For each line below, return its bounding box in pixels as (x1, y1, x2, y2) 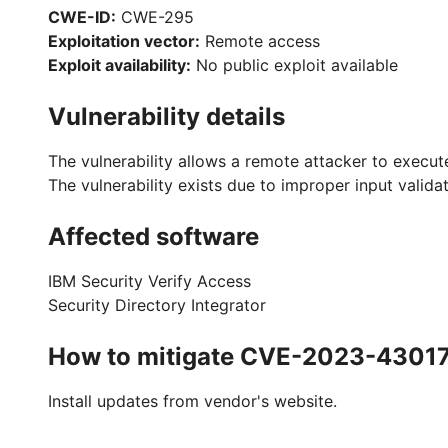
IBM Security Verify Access (48, 271, 251, 291)
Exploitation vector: (48, 31, 200, 51)
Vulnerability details (48, 102, 285, 131)
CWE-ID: (48, 7, 116, 27)
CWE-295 (116, 7, 194, 27)
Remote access (200, 31, 320, 51)
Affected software (48, 222, 259, 251)
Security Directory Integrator (48, 295, 266, 315)
